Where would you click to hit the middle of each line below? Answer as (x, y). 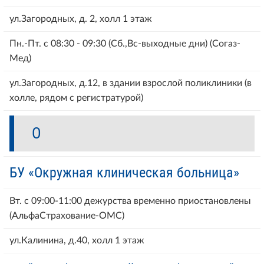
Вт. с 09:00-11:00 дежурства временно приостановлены (130, 201)
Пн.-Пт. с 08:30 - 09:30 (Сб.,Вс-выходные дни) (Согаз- (125, 43)
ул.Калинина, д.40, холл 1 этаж (77, 240)
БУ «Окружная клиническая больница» (124, 172)
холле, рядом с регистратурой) (76, 98)
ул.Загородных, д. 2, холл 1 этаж (81, 19)
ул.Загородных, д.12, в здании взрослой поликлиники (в (131, 83)
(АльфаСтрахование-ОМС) (67, 215)
